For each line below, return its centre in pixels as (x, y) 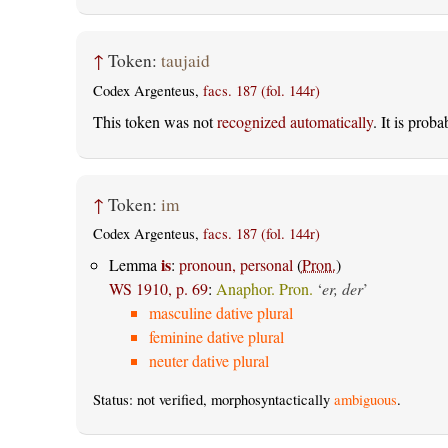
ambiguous (365, 399)
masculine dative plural (220, 312)
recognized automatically (294, 121)
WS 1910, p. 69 (158, 288)
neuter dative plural (208, 360)
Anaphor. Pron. (264, 288)
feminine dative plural (216, 336)
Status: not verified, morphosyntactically (213, 399)
